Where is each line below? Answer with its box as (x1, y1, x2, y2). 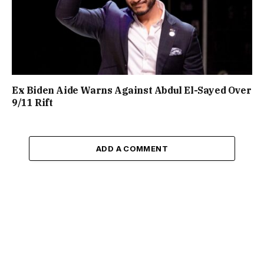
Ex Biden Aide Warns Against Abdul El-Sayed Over (12, 84, 252, 97)
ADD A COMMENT (95, 144, 169, 154)
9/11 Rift (12, 97, 53, 109)
